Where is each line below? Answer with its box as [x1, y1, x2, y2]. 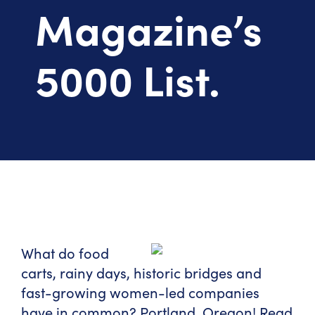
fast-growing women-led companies [21, 283, 259, 302]
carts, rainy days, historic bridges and [21, 263, 262, 282]
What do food [21, 243, 109, 262]
